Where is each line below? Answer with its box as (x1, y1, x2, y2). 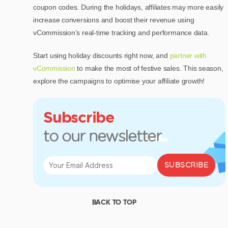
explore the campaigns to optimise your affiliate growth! (33, 77, 205, 85)
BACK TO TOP (92, 197, 136, 207)
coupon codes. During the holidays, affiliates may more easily (33, 3, 224, 12)
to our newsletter (43, 128, 161, 145)
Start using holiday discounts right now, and (33, 51, 170, 60)
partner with (169, 51, 207, 60)
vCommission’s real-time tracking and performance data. (33, 28, 210, 37)
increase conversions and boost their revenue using (33, 16, 194, 24)
